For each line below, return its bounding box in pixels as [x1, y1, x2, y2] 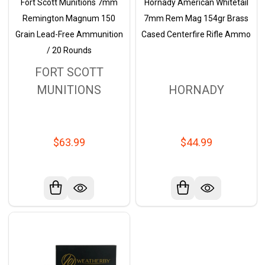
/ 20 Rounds [46, 46, 92, 56]
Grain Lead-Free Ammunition [15, 30, 123, 40]
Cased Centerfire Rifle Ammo [141, 30, 251, 40]
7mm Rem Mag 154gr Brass [144, 14, 248, 24]
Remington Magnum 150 [22, 14, 115, 24]
